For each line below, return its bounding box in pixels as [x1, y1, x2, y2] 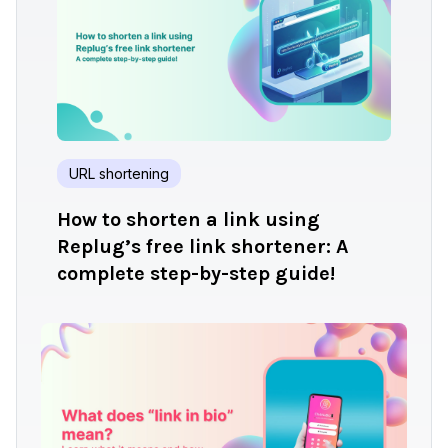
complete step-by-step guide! [57, 261, 335, 285]
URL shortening [69, 164, 169, 182]
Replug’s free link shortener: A [57, 234, 349, 258]
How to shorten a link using [57, 207, 320, 231]
